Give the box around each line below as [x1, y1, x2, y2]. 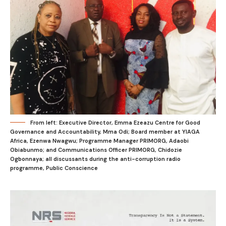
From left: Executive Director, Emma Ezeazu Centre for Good [30, 119, 200, 126]
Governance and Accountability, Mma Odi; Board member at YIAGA [10, 128, 200, 135]
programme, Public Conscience [10, 164, 99, 172]
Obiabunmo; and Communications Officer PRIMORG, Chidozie [10, 146, 182, 153]
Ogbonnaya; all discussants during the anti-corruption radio [10, 155, 181, 162]
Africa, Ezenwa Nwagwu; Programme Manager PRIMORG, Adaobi [10, 137, 189, 144]
